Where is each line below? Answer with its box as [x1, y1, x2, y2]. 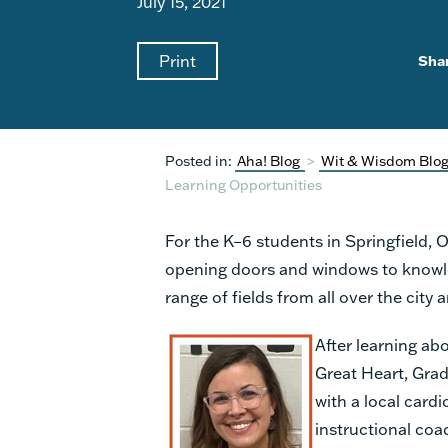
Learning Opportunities [165, 174, 322, 194]
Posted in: [165, 150, 232, 170]
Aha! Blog [237, 150, 303, 170]
